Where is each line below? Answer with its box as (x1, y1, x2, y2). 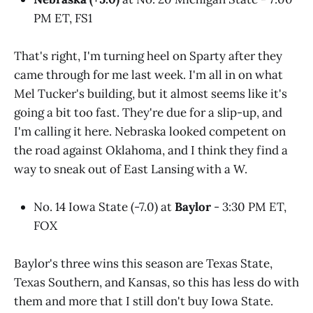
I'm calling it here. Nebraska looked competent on (14, 123, 286, 139)
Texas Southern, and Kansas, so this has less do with (14, 275, 299, 291)
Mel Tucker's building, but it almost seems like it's (14, 85, 287, 101)
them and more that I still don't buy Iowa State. (14, 293, 273, 310)
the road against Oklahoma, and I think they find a (14, 142, 288, 158)
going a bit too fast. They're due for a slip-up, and (14, 104, 282, 120)
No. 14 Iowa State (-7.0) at (34, 199, 175, 214)
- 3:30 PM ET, (211, 199, 286, 214)
